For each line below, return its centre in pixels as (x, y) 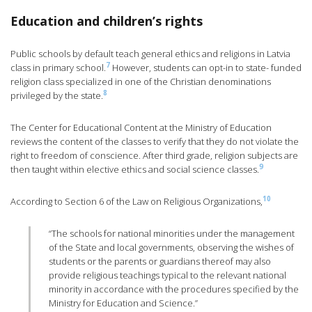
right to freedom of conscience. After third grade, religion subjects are (154, 156)
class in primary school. (58, 68)
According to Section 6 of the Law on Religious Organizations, (136, 202)
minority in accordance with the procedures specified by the (174, 289)
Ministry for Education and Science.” (124, 303)
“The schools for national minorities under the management (172, 234)
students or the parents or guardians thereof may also (160, 262)
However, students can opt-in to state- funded (206, 68)
